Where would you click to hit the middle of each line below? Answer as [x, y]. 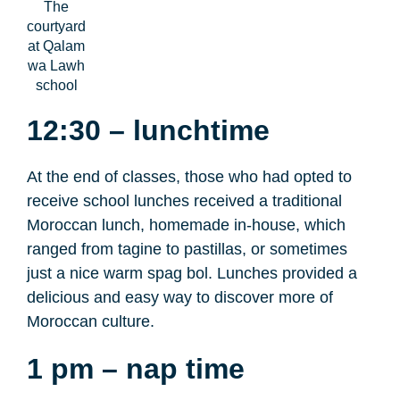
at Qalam [56, 46]
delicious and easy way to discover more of [180, 298]
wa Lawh [56, 66]
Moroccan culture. [93, 322]
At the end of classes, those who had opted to [189, 177]
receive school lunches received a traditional [184, 201]
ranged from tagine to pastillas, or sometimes [187, 250]
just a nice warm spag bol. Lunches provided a [192, 274]
